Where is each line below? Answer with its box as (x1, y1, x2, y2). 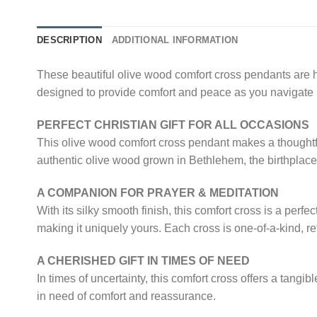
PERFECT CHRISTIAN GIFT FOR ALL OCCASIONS (37, 118, 309, 131)
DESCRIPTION (37, 35, 102, 46)
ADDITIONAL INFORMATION (111, 35, 238, 46)
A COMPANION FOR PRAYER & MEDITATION (37, 186, 279, 199)
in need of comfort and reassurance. (37, 289, 216, 302)
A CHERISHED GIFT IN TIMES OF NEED (37, 254, 250, 267)
